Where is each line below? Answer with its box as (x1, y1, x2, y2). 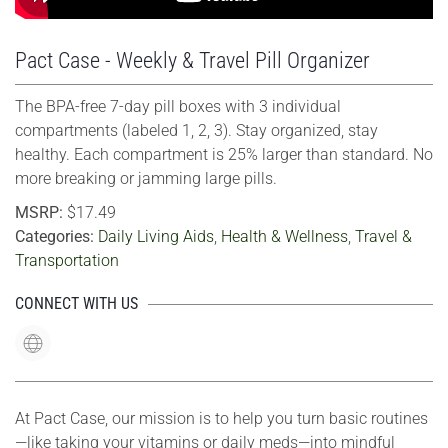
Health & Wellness (221, 227, 348, 247)
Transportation (15, 251, 119, 271)
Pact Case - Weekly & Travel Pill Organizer (15, 48, 370, 73)
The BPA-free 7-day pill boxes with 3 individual (15, 97, 341, 117)
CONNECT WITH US (15, 294, 138, 314)
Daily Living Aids (98, 227, 214, 247)
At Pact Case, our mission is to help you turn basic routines (15, 409, 428, 429)
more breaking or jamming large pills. (15, 169, 277, 189)
